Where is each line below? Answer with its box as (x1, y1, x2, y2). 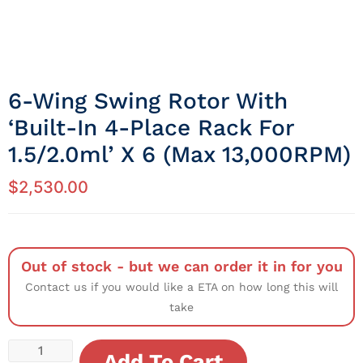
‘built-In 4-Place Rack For (8, 113, 294, 141)
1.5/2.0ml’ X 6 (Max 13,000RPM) (8, 140, 351, 168)
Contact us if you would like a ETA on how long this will (25, 280, 338, 293)
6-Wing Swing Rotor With (8, 87, 288, 114)
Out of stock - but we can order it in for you (20, 257, 343, 275)
